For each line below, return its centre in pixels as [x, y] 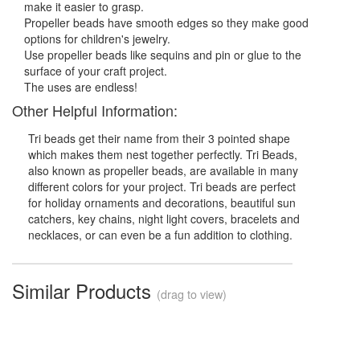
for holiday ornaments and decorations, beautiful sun [162, 203]
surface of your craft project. [96, 71]
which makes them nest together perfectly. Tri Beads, [163, 155]
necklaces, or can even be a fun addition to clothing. [160, 235]
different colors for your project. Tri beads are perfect [162, 187]
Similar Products [84, 291]
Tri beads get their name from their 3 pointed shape [159, 139]
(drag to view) [192, 294]
